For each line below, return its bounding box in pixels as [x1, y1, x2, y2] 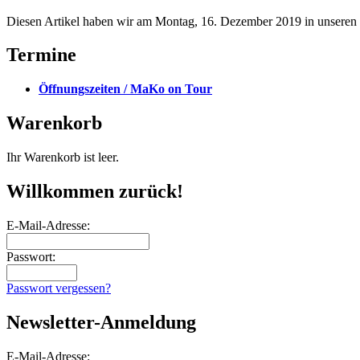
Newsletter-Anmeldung [6, 311, 196, 333]
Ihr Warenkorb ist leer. [6, 150, 119, 165]
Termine [6, 44, 76, 66]
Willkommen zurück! [6, 181, 183, 202]
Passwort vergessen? [6, 281, 111, 295]
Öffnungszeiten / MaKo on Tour [39, 82, 212, 96]
